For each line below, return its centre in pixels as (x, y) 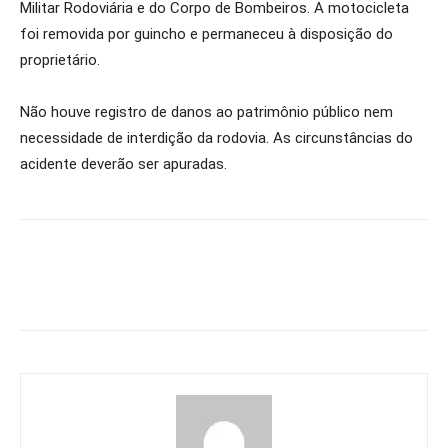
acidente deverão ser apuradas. (123, 164)
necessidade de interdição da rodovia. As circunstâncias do (216, 138)
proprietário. (60, 60)
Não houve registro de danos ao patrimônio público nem (206, 112)
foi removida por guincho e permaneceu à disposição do (206, 34)
